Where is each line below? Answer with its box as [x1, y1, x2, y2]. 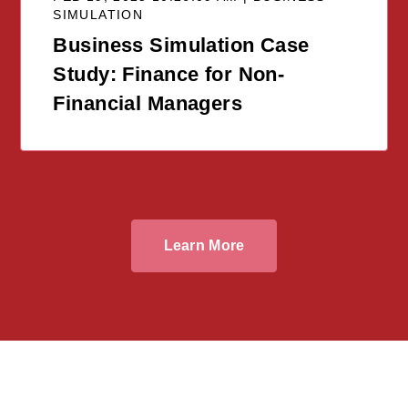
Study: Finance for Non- [53, 62, 285, 86]
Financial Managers [53, 91, 243, 115]
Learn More [163, 237, 245, 253]
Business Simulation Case [53, 33, 310, 56]
